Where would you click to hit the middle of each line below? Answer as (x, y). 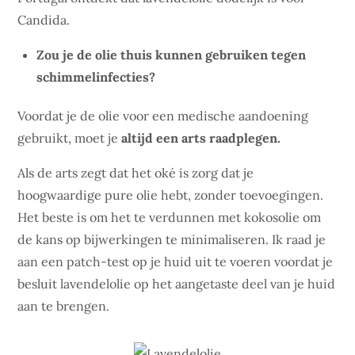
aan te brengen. (64, 306)
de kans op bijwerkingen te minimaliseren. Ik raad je (172, 239)
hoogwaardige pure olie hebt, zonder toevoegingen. (171, 195)
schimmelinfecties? (96, 77)
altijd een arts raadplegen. (201, 138)
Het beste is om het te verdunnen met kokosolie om (170, 217)
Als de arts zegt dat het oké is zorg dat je (136, 173)
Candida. (44, 20)
